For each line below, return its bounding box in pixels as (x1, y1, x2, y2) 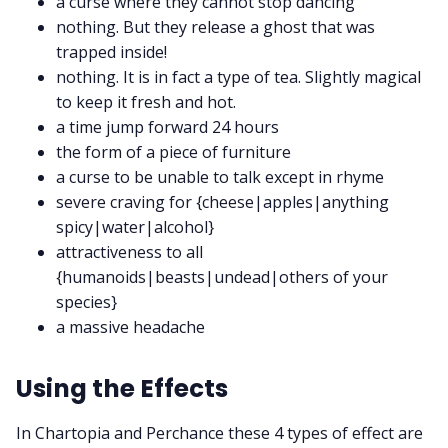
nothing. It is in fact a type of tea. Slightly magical (56, 66, 421, 89)
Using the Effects (16, 371, 228, 407)
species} (56, 291, 117, 314)
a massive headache (56, 316, 205, 339)
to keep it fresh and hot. (56, 91, 236, 114)
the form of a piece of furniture (56, 141, 291, 164)
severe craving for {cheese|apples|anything (56, 191, 389, 214)
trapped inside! (56, 41, 167, 64)
